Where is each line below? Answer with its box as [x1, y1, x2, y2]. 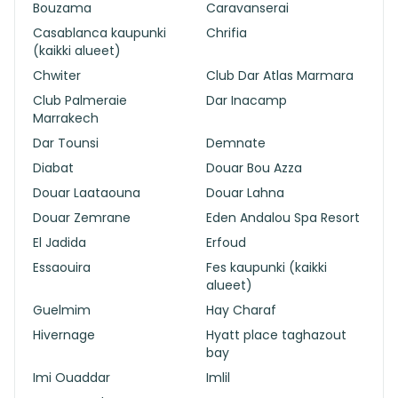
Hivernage [33, 326, 95, 344]
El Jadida [33, 234, 86, 251]
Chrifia [206, 24, 247, 42]
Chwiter [33, 67, 81, 84]
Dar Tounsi [33, 134, 99, 152]
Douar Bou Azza [206, 159, 302, 177]
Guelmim [33, 301, 91, 319]
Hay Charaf [206, 301, 276, 319]
